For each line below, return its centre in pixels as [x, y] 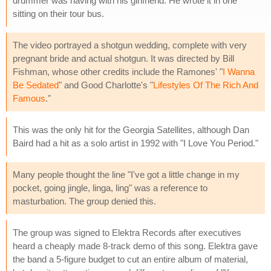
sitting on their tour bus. [58, 13]
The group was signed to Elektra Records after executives [127, 232]
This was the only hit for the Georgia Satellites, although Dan [131, 129]
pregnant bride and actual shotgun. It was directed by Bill [123, 58]
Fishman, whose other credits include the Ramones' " [118, 71]
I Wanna [239, 71]
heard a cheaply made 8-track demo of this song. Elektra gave [135, 246]
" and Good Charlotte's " [106, 85]
